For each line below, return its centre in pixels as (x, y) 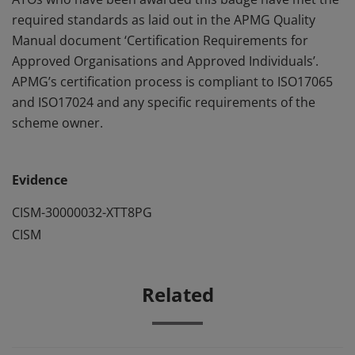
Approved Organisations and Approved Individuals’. (165, 61)
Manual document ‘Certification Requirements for (160, 40)
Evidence (40, 180)
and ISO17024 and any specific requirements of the (164, 102)
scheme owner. (57, 123)
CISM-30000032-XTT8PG (82, 212)
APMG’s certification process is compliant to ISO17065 (172, 82)
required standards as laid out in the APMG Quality (164, 20)
